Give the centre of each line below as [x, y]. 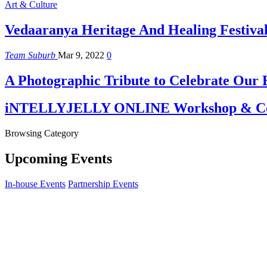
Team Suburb [31, 55]
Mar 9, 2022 [81, 55]
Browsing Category [42, 133]
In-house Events [35, 184]
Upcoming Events [58, 159]
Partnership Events [103, 184]
